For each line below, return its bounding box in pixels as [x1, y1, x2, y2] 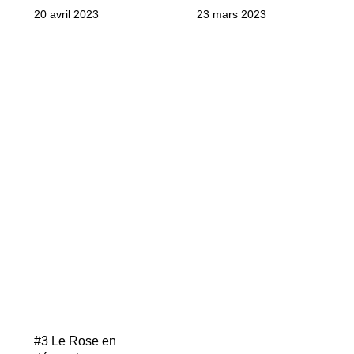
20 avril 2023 [33, 8, 99, 21]
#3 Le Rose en [33, 334, 116, 348]
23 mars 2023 [197, 8, 266, 21]
